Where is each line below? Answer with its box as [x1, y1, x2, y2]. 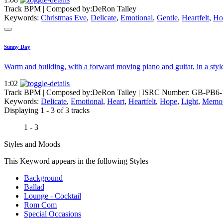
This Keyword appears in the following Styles [4, 157, 148, 166]
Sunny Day [4, 44, 30, 50]
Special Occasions [24, 210, 81, 219]
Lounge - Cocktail [24, 192, 81, 201]
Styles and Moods [4, 140, 60, 149]
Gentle [157, 13, 178, 22]
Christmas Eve [41, 13, 87, 22]
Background [24, 174, 63, 183]
